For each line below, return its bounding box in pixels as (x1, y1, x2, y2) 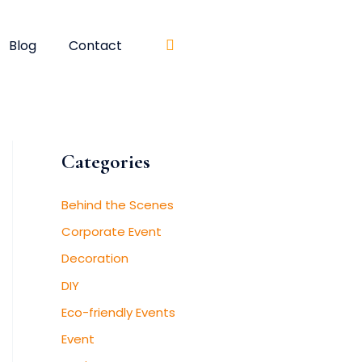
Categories (61, 149, 150, 174)
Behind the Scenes (61, 196, 174, 213)
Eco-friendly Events (61, 303, 175, 321)
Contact (68, 36, 122, 55)
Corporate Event (61, 223, 162, 241)
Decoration (61, 250, 128, 267)
